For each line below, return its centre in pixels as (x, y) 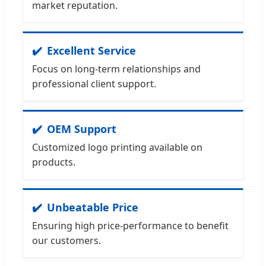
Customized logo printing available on (117, 147)
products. (54, 162)
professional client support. (94, 83)
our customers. (66, 240)
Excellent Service (91, 50)
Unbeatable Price (93, 207)
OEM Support (82, 129)
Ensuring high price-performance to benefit (130, 225)
